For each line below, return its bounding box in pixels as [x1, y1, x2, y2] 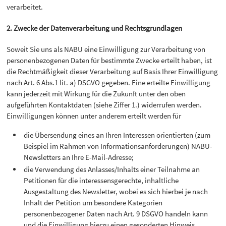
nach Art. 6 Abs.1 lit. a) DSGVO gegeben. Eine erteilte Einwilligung [7, 78, 211, 88]
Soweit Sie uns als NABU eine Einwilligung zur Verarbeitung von [7, 44, 206, 54]
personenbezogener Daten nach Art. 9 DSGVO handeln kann [24, 209, 208, 219]
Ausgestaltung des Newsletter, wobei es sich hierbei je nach [24, 187, 208, 197]
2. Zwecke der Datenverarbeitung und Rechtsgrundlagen [7, 23, 183, 33]
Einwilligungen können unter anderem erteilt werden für [7, 111, 182, 121]
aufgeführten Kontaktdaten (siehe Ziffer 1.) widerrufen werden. [7, 100, 202, 110]
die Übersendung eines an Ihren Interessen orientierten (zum [24, 130, 211, 140]
